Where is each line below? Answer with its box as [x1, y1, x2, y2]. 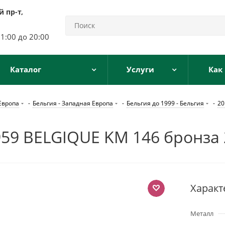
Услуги [126, 64, 154, 74]
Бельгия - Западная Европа [33, 99, 113, 107]
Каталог [10, 64, 41, 74]
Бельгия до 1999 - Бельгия [127, 99, 204, 107]
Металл [190, 209, 213, 218]
